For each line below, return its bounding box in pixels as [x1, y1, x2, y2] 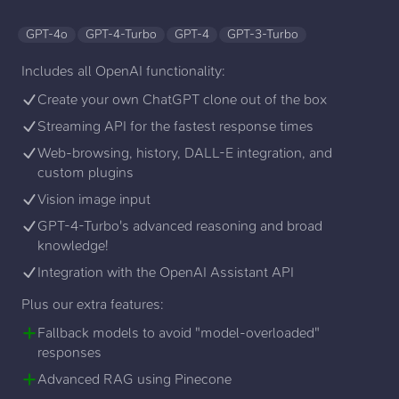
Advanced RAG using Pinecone [37, 370, 232, 387]
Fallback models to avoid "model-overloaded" [37, 323, 320, 341]
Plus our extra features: [21, 295, 164, 313]
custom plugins [37, 163, 134, 181]
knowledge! [37, 236, 109, 254]
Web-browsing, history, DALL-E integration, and [37, 143, 332, 161]
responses [37, 343, 102, 361]
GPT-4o [26, 26, 68, 42]
